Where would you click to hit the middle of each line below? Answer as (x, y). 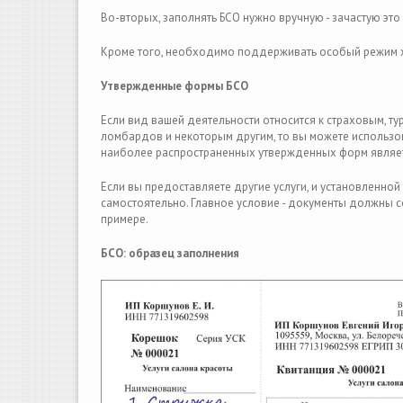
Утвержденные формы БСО (175, 86)
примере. (125, 219)
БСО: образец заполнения (170, 253)
